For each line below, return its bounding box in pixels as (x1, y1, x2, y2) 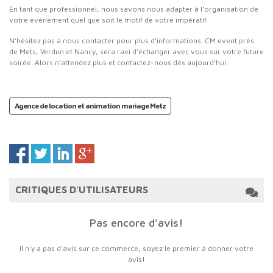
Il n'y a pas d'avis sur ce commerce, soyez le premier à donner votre (19, 244, 253, 253)
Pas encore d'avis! (89, 216, 183, 229)
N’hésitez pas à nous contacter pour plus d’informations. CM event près (9, 36, 254, 45)
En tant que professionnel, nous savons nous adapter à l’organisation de (9, 4, 258, 13)
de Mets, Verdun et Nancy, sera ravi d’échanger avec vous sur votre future (9, 47, 264, 56)
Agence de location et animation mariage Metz (15, 101, 166, 110)
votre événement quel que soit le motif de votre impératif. (9, 15, 208, 24)
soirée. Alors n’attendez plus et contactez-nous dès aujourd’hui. (9, 58, 228, 67)
